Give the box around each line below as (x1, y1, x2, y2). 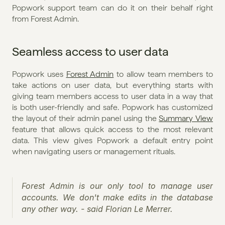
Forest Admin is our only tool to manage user (22, 180, 213, 191)
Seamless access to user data (12, 44, 169, 59)
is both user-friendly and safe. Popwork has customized (12, 102, 213, 112)
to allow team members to (114, 69, 213, 79)
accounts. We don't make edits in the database (22, 192, 213, 202)
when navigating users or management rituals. (12, 146, 175, 156)
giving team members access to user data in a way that (12, 91, 213, 101)
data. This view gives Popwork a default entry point (12, 135, 213, 145)
